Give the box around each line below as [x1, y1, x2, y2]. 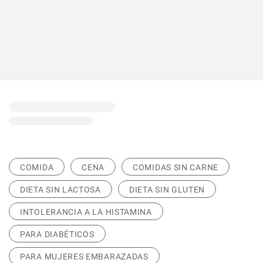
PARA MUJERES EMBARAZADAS [20, 252, 149, 261]
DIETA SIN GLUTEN [129, 185, 205, 194]
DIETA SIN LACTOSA [20, 185, 101, 194]
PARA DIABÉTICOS [20, 230, 95, 239]
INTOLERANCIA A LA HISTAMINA [20, 207, 152, 217]
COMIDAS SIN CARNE [133, 163, 218, 172]
